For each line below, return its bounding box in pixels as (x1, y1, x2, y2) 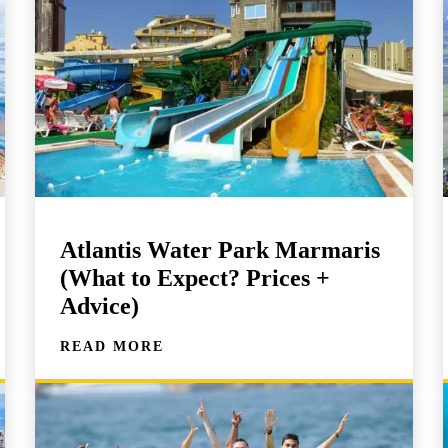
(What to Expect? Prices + (60, 265, 331, 292)
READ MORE (60, 339, 165, 355)
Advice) (60, 293, 140, 320)
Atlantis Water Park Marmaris (60, 237, 381, 264)
